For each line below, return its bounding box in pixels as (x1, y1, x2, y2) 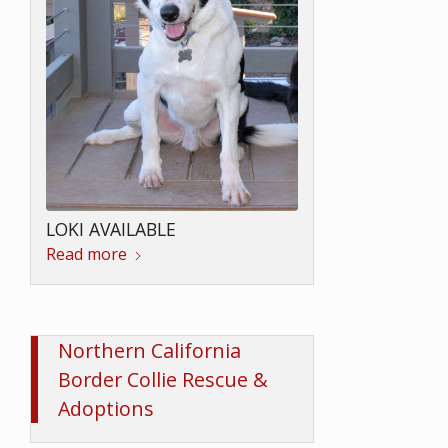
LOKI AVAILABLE (46, 217, 176, 242)
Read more (46, 243, 127, 266)
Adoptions (58, 394, 154, 422)
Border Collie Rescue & (58, 365, 268, 393)
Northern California (58, 336, 241, 364)
